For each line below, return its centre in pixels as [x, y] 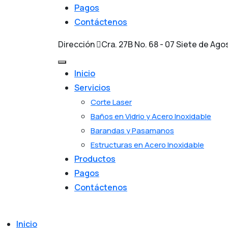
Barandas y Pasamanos [132, 131]
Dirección [76, 44]
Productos [95, 159]
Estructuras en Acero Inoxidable [147, 145]
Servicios [92, 88]
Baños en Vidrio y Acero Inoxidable [151, 116]
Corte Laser [111, 102]
